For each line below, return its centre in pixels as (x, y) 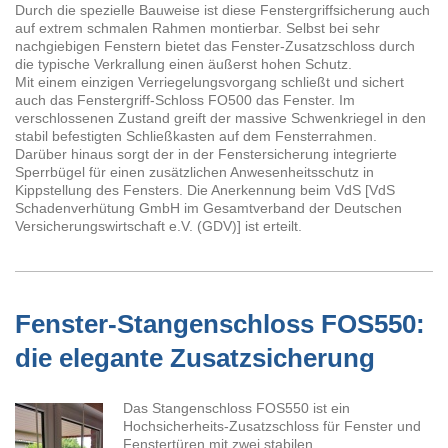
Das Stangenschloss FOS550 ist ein (236, 407)
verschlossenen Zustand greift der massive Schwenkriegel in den (220, 117)
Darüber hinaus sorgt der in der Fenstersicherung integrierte (206, 153)
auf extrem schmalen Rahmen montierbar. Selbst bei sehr (197, 27)
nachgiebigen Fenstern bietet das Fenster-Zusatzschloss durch (215, 45)
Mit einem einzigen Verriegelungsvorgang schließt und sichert (209, 81)
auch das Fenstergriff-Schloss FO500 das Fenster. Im (185, 99)
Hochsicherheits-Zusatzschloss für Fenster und (272, 425)
